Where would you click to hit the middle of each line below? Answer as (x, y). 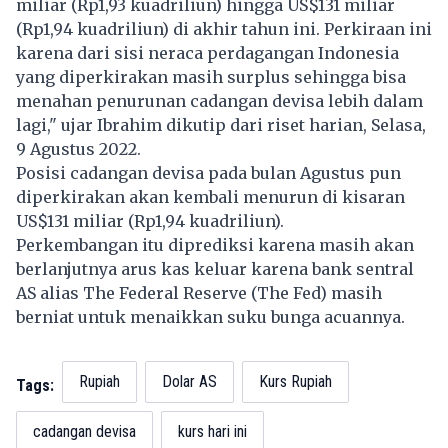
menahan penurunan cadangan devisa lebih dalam (219, 100)
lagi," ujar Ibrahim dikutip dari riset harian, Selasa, (221, 124)
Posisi (43, 172)
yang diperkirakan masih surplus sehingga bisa (211, 76)
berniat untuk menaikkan (121, 316)
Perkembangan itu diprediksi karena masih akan (215, 244)
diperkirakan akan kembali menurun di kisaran (210, 196)
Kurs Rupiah (295, 381)
